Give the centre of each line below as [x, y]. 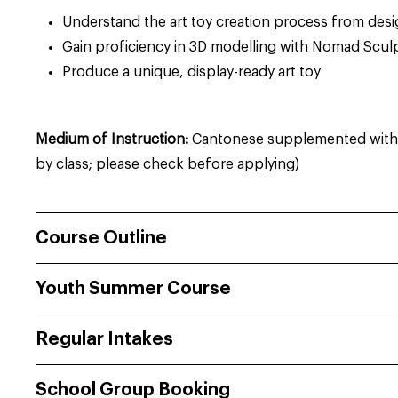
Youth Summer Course [134, 288]
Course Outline [102, 238]
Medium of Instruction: [114, 139]
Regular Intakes [105, 339]
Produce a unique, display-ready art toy [192, 72]
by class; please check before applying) [168, 164]
